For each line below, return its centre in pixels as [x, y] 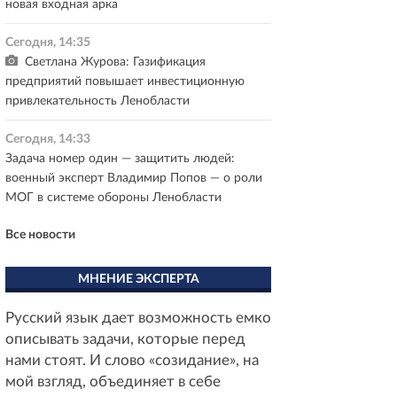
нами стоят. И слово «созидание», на [132, 360]
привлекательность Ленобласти [97, 101]
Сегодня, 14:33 [48, 139]
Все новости [40, 235]
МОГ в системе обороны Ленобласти [113, 198]
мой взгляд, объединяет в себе [113, 381]
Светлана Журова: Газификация [114, 62]
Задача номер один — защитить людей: [120, 159]
